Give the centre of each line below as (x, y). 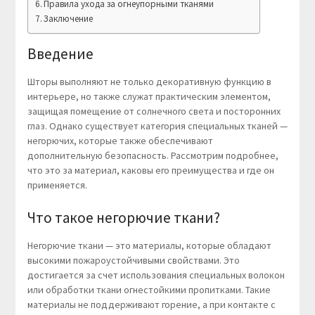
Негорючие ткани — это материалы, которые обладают (149, 246)
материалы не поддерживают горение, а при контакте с (151, 305)
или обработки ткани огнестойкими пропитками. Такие (149, 290)
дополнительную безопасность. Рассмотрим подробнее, (153, 156)
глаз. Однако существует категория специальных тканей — (157, 126)
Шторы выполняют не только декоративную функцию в (149, 82)
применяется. (57, 185)
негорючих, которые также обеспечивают (120, 141)
